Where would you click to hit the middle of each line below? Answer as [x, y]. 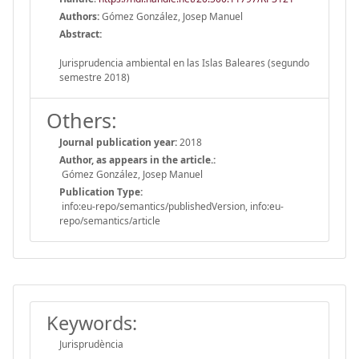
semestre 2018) [95, 77]
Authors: [79, 16]
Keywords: [92, 323]
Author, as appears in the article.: [137, 159]
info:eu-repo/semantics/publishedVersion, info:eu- [171, 206]
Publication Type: [101, 192]
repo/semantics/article [110, 220]
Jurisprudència [91, 344]
